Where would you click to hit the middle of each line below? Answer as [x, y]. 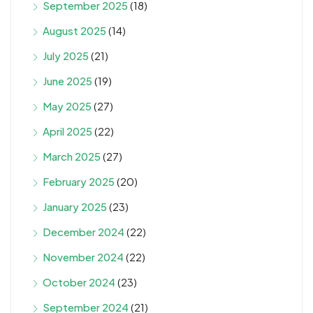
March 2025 [72, 156]
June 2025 [67, 80]
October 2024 [79, 282]
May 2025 [67, 105]
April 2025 [67, 131]
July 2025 [66, 55]
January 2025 [75, 206]
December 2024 [83, 231]
